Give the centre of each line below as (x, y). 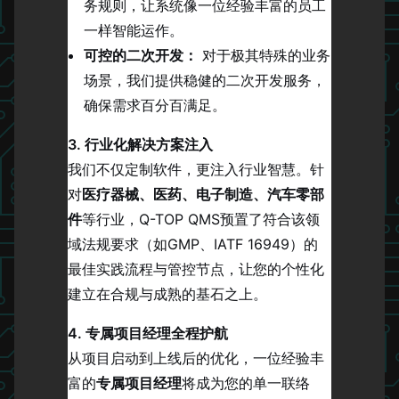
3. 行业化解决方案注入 (140, 144)
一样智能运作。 (134, 30)
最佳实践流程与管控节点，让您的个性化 (196, 269)
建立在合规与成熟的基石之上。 (167, 294)
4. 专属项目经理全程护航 (148, 333)
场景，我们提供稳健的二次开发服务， (205, 80)
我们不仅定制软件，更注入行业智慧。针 (196, 169)
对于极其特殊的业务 (264, 55)
